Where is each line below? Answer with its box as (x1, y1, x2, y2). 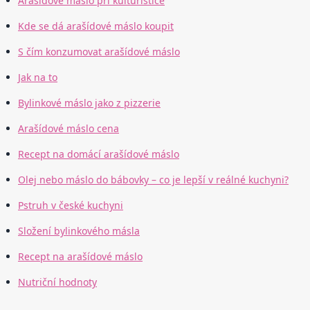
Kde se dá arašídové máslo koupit (18, 19, 174, 33)
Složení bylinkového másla (18, 224, 140, 238)
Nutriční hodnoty (18, 275, 97, 289)
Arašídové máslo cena (18, 122, 119, 136)
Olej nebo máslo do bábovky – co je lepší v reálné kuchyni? (18, 173, 289, 187)
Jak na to (18, 71, 57, 84)
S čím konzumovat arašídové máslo (18, 45, 180, 59)
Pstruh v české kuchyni (18, 199, 123, 212)
